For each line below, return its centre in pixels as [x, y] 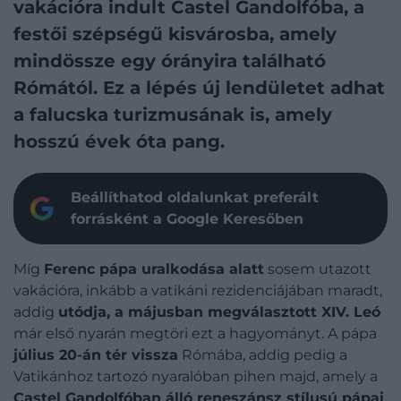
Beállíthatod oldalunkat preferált [195, 197]
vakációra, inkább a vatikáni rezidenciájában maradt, [198, 290]
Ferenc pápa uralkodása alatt [154, 269]
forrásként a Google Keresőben [187, 218]
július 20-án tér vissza [96, 354]
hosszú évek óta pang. [119, 141]
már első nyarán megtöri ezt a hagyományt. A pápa [195, 333]
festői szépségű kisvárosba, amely [175, 34]
